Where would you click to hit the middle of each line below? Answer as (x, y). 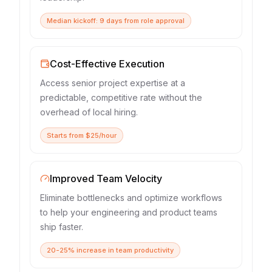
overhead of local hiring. (89, 112)
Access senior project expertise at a (113, 83)
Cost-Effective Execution (107, 64)
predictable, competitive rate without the (121, 97)
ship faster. (62, 227)
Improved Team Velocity (106, 178)
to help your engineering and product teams (129, 212)
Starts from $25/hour (82, 135)
